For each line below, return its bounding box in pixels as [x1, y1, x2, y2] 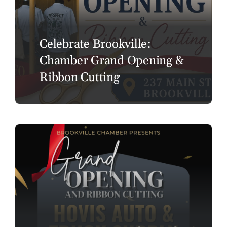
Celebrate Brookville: [39, 36, 151, 52]
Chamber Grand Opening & [39, 53, 184, 68]
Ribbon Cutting [39, 69, 120, 85]
